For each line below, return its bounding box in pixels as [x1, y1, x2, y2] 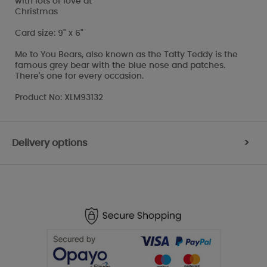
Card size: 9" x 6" [15, 29, 83, 38]
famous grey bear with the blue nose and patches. [15, 61, 225, 70]
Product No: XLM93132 [15, 93, 103, 102]
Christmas [15, 7, 58, 16]
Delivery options [12, 138, 88, 148]
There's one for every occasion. [15, 72, 144, 80]
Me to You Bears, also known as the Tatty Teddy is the [15, 50, 238, 59]
